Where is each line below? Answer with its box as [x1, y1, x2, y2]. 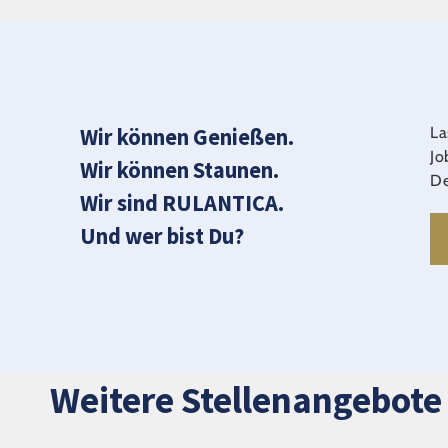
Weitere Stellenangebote [50, 377, 442, 423]
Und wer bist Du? [80, 222, 244, 250]
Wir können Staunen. [80, 156, 279, 184]
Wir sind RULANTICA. [80, 189, 284, 217]
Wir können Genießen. [80, 123, 294, 151]
